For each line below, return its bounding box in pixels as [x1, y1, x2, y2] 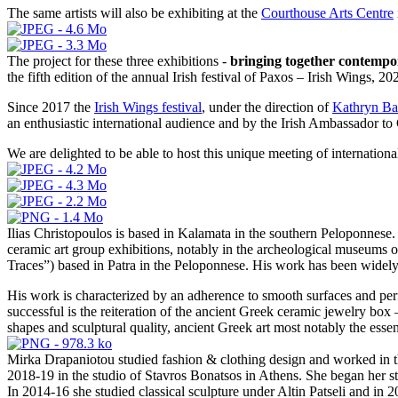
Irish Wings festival [94, 99, 202, 115]
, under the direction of [202, 99, 332, 115]
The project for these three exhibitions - [7, 52, 230, 68]
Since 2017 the [7, 99, 94, 115]
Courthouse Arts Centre [261, 4, 394, 20]
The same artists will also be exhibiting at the [7, 4, 261, 20]
